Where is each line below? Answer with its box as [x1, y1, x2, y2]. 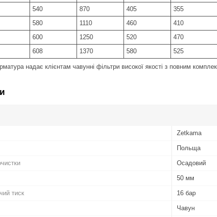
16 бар [177, 189, 196, 197]
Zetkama [177, 129, 201, 137]
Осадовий [177, 159, 206, 167]
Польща [177, 144, 201, 152]
